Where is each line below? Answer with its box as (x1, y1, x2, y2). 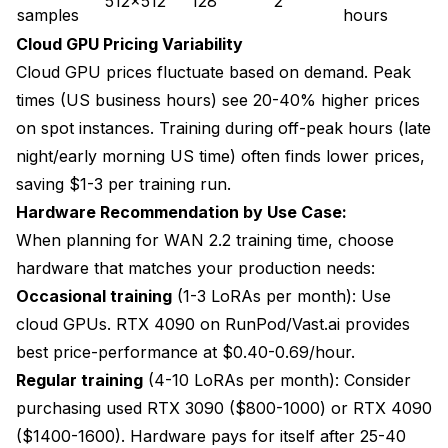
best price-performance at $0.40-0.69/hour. (16, 341, 355, 362)
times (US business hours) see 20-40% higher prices (16, 89, 420, 110)
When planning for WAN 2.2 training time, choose (16, 229, 394, 250)
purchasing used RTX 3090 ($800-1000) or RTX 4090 (16, 397, 432, 418)
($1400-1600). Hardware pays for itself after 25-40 (16, 425, 406, 446)
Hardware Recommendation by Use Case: (16, 201, 347, 222)
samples (17, 4, 79, 25)
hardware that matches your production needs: (16, 257, 375, 278)
